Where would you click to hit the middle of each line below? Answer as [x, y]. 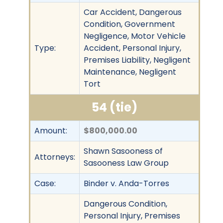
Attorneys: [55, 157]
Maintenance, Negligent [130, 72]
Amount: [51, 130]
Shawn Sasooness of [123, 151]
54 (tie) [114, 107]
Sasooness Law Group [126, 163]
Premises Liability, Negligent [137, 60]
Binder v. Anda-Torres [126, 183]
